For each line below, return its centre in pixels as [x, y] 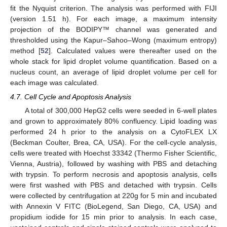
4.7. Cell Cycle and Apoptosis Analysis [71, 97]
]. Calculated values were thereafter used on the [133, 50]
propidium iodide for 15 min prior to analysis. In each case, [113, 217]
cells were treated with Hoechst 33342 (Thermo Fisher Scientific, [113, 153]
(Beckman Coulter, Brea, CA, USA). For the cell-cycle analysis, [113, 142]
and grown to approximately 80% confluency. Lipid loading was [113, 121]
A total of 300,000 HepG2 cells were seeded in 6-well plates [121, 110]
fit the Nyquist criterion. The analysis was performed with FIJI [113, 8]
